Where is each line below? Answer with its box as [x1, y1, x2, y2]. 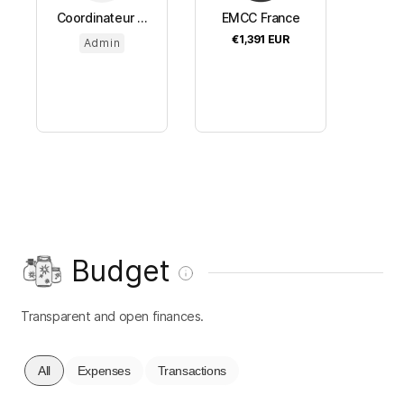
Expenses [77, 363, 131, 379]
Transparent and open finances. [21, 308, 204, 325]
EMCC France [221, 10, 300, 26]
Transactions [157, 363, 226, 379]
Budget [71, 253, 170, 289]
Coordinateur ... [56, 10, 148, 26]
